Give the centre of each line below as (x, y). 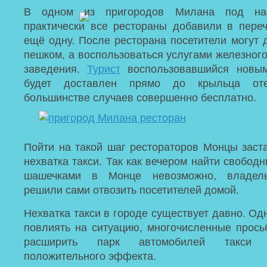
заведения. (56, 69)
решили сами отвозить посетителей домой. (131, 190)
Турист (104, 69)
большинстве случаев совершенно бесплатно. (140, 98)
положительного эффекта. (90, 256)
